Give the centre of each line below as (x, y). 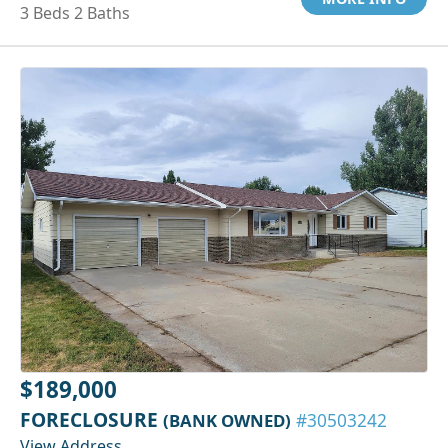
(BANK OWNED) (227, 421)
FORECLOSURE (91, 420)
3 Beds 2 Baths (75, 13)
